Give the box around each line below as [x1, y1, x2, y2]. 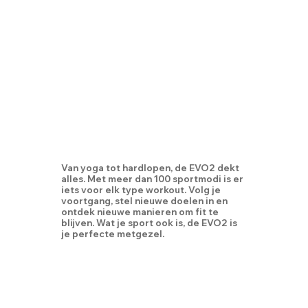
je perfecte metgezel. [60, 228, 164, 240]
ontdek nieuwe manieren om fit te [60, 206, 219, 218]
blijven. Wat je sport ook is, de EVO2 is [60, 217, 237, 229]
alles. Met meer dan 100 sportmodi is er [60, 173, 243, 185]
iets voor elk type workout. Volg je [60, 184, 221, 196]
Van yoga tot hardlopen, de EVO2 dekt [60, 162, 239, 174]
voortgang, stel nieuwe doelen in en [60, 195, 228, 207]
